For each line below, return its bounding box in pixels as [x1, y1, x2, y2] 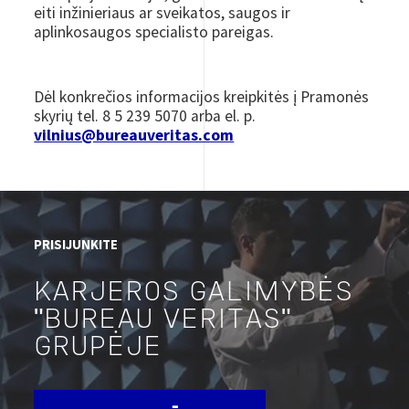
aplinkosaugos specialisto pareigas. [34, 21, 275, 42]
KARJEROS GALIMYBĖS [34, 280, 354, 306]
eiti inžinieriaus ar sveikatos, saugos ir [34, 2, 291, 23]
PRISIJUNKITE [34, 236, 119, 253]
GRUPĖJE [34, 335, 163, 361]
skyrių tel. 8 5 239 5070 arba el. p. [34, 105, 257, 126]
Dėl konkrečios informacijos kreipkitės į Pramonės [34, 86, 370, 107]
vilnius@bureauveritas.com [34, 124, 235, 145]
